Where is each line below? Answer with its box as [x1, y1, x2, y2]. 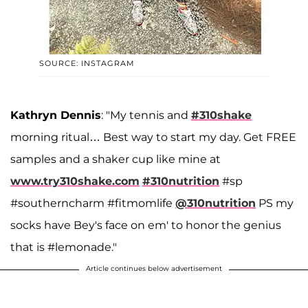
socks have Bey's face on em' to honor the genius [10, 218, 281, 232]
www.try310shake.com [10, 174, 140, 188]
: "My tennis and [101, 108, 191, 122]
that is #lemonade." [10, 240, 117, 254]
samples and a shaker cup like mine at [10, 152, 221, 166]
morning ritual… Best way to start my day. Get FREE [10, 130, 296, 144]
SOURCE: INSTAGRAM [38, 58, 135, 68]
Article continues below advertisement [86, 263, 222, 273]
